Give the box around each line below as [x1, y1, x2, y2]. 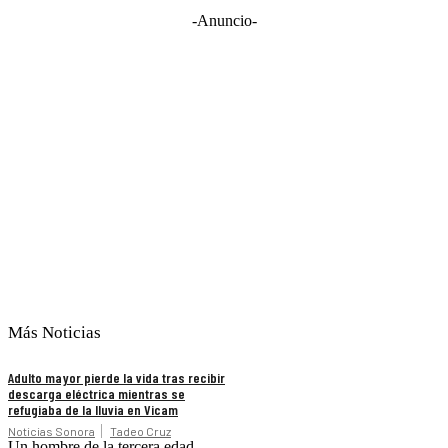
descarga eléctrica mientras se [8, 385, 185, 403]
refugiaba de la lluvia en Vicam [8, 401, 178, 419]
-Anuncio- [191, 12, 257, 30]
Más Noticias [8, 323, 101, 343]
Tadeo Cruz [110, 424, 171, 439]
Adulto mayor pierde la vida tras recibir [8, 369, 225, 387]
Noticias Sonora [8, 424, 95, 439]
